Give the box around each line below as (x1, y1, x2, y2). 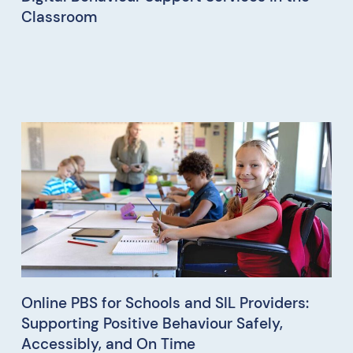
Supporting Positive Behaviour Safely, (20, 313, 283, 333)
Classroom (20, 6, 97, 27)
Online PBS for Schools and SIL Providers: (20, 292, 309, 313)
